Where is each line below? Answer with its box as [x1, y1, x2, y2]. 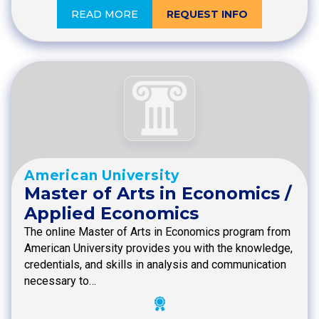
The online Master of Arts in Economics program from [24, 225, 291, 239]
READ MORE [71, 7, 138, 21]
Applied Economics [24, 203, 199, 224]
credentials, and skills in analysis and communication [24, 258, 286, 272]
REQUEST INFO [167, 7, 248, 21]
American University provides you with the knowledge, [24, 241, 293, 256]
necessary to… [24, 274, 96, 288]
